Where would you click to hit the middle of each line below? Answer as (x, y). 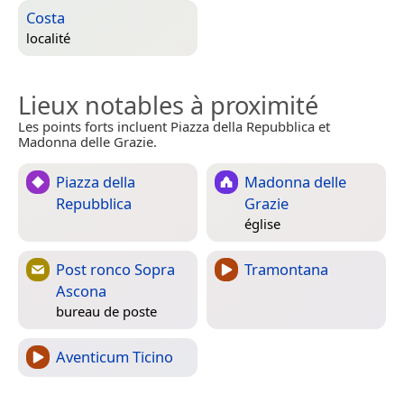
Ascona (81, 290)
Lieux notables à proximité (168, 105)
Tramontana (286, 269)
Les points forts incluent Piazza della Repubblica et (174, 126)
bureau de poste (106, 312)
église (262, 224)
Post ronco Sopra (115, 269)
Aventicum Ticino (115, 356)
